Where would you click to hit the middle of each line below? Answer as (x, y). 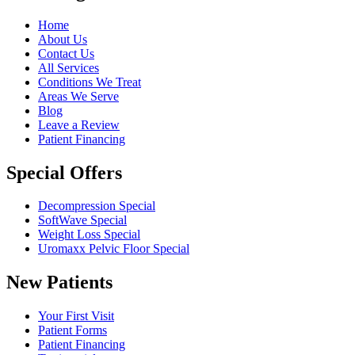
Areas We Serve (78, 96)
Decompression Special (97, 206)
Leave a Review (79, 124)
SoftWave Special (82, 220)
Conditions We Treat (90, 82)
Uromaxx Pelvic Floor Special (114, 249)
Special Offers (64, 172)
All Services (69, 67)
